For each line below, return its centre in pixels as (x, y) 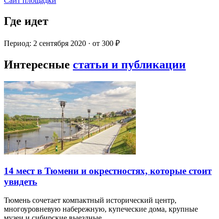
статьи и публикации (129, 64)
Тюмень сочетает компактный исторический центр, (90, 200)
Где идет (26, 21)
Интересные (38, 64)
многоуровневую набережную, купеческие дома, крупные (101, 209)
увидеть (21, 181)
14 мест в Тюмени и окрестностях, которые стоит (108, 171)
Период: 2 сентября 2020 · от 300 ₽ (62, 44)
